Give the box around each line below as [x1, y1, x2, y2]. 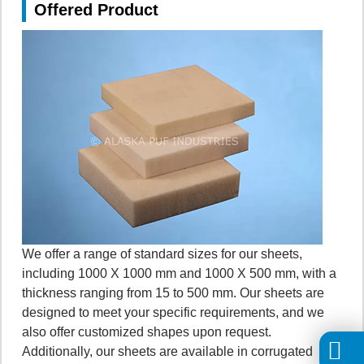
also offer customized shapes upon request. [22, 324, 271, 339]
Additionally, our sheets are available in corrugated [22, 344, 313, 358]
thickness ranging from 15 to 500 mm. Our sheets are [22, 285, 324, 300]
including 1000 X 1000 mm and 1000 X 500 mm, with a [22, 266, 336, 280]
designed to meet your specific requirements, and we [22, 305, 324, 319]
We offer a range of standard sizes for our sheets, [22, 246, 302, 261]
